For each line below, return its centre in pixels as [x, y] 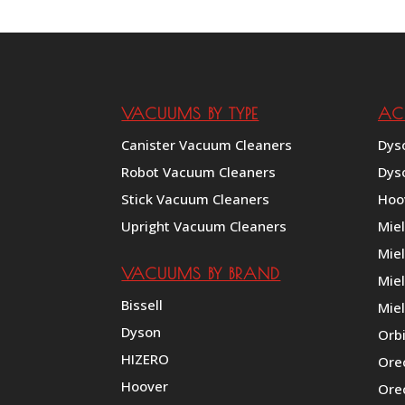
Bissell [142, 305]
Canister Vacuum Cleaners [207, 144]
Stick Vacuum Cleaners [196, 198]
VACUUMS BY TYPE [190, 113]
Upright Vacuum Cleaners [204, 226]
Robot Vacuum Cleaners [199, 171]
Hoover [145, 386]
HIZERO [146, 359]
